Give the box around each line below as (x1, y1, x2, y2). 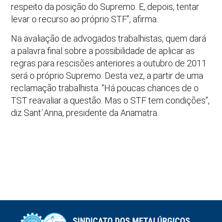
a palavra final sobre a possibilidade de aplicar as (11, 45, 195, 56)
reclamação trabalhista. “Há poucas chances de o (11, 82, 199, 93)
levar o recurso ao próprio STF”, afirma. (11, 13, 159, 24)
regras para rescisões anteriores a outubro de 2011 (11, 57, 207, 68)
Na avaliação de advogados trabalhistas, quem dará (11, 33, 207, 44)
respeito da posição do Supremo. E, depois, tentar (11, 1, 200, 12)
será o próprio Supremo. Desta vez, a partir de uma (11, 70, 204, 81)
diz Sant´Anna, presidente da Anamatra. (11, 107, 159, 118)
